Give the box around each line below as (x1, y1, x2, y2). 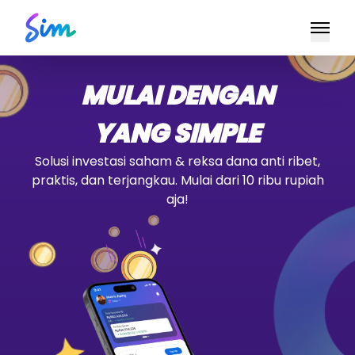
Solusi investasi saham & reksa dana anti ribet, (35, 152, 320, 170)
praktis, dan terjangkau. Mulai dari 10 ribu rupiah (31, 171, 324, 189)
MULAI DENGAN (81, 77, 274, 113)
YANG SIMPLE (94, 115, 261, 151)
